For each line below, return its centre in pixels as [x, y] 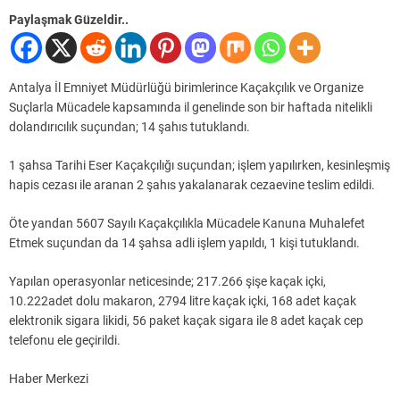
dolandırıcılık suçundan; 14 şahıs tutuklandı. [129, 127]
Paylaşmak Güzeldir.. [69, 20]
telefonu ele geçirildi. [65, 341]
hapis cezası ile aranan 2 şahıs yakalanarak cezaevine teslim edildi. [192, 185]
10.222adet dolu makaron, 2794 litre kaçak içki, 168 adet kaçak [183, 301]
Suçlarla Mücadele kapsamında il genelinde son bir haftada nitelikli [191, 108]
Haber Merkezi [49, 379]
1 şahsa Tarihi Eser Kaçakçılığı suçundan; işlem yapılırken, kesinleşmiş [200, 166]
